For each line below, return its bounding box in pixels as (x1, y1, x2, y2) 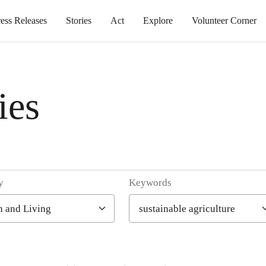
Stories (66, 15, 91, 26)
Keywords (128, 177, 172, 188)
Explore (143, 15, 173, 26)
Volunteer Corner (192, 15, 256, 26)
